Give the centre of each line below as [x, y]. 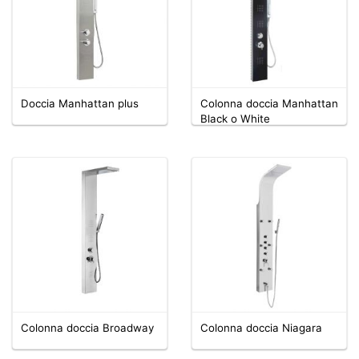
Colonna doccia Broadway [87, 327]
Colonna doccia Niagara [261, 327]
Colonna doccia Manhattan [269, 103]
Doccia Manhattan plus [80, 103]
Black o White [235, 118]
